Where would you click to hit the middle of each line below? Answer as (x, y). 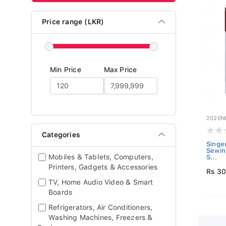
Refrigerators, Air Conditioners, (101, 207)
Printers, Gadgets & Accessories (103, 167)
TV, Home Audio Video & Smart (101, 182)
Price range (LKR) (73, 22)
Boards (61, 192)
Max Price (120, 70)
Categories (61, 135)
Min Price (66, 70)
